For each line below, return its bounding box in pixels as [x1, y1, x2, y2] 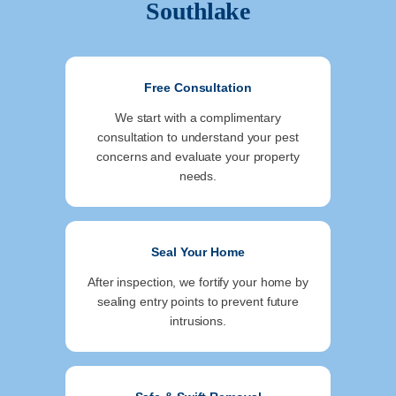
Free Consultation [144, 80, 252, 95]
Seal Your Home [151, 245, 245, 260]
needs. [179, 169, 217, 184]
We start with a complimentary [114, 110, 282, 126]
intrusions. [170, 314, 226, 329]
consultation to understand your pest [97, 130, 299, 145]
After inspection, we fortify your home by [88, 275, 308, 290]
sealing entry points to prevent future [96, 294, 300, 309]
